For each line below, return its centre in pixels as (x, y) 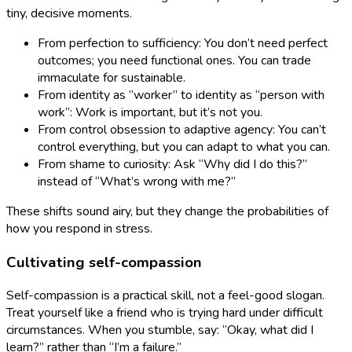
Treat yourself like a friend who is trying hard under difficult (165, 313)
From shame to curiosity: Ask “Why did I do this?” (172, 164)
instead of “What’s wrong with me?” (137, 181)
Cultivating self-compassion (104, 262)
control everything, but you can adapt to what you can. (184, 147)
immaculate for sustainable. (112, 77)
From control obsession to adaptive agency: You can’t (182, 129)
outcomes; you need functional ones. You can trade (174, 60)
